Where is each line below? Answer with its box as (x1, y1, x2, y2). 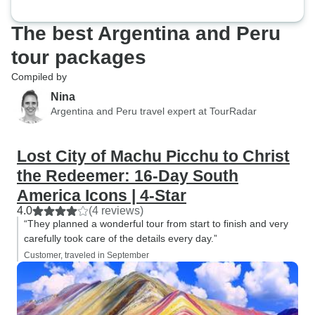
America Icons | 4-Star (17, 186, 186, 205)
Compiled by (11, 71, 67, 82)
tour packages (11, 46, 146, 68)
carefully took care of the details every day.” (24, 233, 217, 244)
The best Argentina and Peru (11, 22, 281, 44)
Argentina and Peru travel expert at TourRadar (51, 105, 257, 117)
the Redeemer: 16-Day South (17, 167, 238, 185)
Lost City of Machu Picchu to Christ (17, 147, 290, 165)
